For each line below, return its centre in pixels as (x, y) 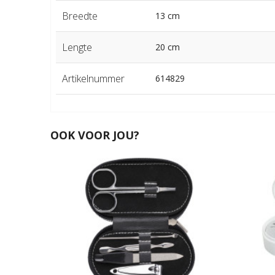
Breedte (79, 16)
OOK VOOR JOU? (95, 135)
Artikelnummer (93, 79)
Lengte (77, 48)
